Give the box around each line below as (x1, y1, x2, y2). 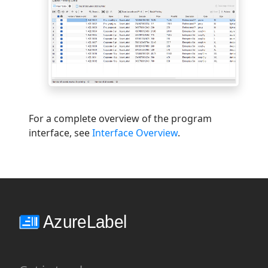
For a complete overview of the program (29, 112, 212, 126)
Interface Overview (92, 126, 178, 140)
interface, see (29, 126, 92, 140)
